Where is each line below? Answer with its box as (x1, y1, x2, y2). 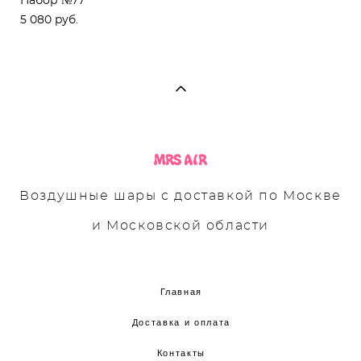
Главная (160, 286, 203, 297)
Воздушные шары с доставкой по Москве (19, 189, 342, 202)
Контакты (156, 347, 205, 358)
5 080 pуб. (20, 14, 78, 26)
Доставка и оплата (131, 317, 230, 327)
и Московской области (92, 218, 269, 232)
